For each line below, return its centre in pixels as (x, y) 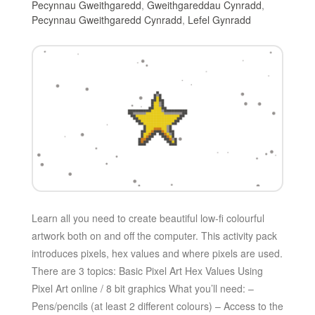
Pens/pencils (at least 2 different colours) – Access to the (157, 306)
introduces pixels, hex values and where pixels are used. (157, 253)
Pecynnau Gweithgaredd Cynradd (107, 20)
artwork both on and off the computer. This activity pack (154, 235)
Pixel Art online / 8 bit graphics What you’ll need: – (142, 288)
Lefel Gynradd (219, 20)
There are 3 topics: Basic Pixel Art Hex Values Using (147, 270)
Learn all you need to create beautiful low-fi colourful (148, 218)
